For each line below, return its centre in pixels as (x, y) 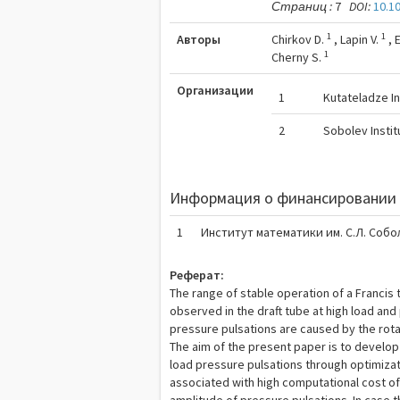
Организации (216, 90)
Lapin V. (361, 39)
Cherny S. (298, 57)
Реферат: (197, 275)
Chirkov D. (300, 39)
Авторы (199, 39)
